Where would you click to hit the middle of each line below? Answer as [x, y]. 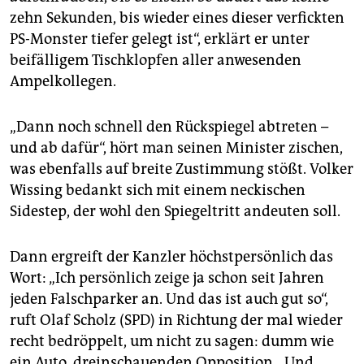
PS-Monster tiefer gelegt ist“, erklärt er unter [160, 39]
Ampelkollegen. [63, 82]
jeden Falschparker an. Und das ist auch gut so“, [169, 299]
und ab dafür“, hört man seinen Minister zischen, [176, 148]
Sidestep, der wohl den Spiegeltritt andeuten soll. [175, 212]
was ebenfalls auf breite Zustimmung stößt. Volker [182, 169]
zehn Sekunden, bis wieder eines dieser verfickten [177, 18]
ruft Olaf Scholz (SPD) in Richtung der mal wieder [176, 321]
